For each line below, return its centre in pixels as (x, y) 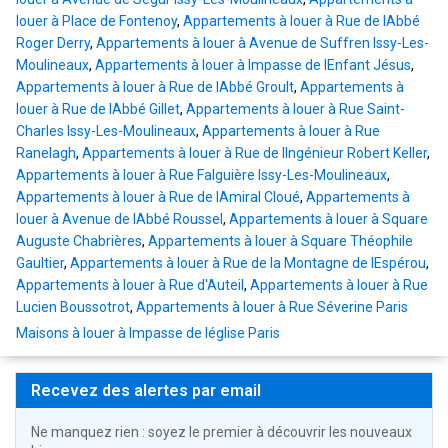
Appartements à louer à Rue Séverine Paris (272, 307)
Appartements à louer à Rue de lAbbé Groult (155, 87)
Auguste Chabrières (79, 241)
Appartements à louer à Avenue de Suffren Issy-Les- (262, 43)
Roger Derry (53, 43)
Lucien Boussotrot (73, 307)
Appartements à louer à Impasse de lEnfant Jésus (253, 65)
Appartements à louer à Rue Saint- (295, 109)
